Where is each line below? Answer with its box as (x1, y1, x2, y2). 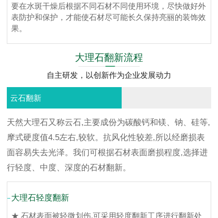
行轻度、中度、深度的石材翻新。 (7, 163, 131, 173)
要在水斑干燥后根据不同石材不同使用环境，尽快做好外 (11, 1, 206, 10)
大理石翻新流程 (75, 52, 143, 63)
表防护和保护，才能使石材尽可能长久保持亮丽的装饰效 (11, 13, 206, 21)
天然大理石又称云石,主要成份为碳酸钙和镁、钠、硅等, (7, 118, 210, 127)
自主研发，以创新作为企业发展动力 (47, 71, 171, 80)
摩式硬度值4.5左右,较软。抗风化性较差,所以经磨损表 (7, 133, 205, 143)
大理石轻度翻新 (11, 193, 70, 202)
